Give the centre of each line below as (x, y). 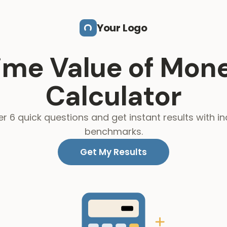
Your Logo (122, 28)
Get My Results (113, 152)
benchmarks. (113, 131)
